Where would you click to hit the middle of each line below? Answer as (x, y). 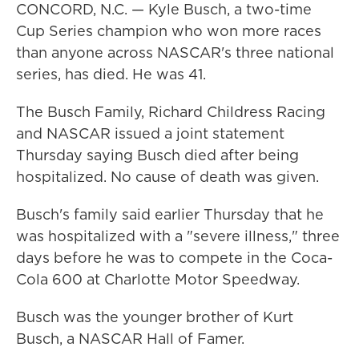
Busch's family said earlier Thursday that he (170, 214)
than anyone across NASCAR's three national (175, 52)
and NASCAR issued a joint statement (150, 133)
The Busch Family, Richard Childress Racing (171, 112)
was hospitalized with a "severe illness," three (178, 236)
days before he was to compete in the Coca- (174, 258)
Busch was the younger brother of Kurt (155, 317)
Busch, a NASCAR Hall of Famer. (130, 339)
